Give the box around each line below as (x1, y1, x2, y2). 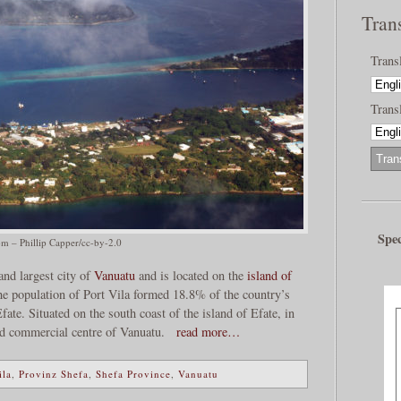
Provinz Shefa (19, 367, 89, 381)
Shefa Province (96, 367, 171, 381)
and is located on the (134, 266, 247, 284)
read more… (168, 322, 240, 340)
